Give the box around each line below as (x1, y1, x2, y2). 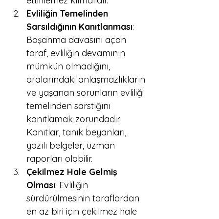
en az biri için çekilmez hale (26, 206, 139, 217)
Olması (26, 179, 55, 191)
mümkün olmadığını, (26, 61, 112, 72)
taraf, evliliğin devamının (26, 47, 128, 59)
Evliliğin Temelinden (26, 8, 110, 19)
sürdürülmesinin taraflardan (26, 193, 142, 204)
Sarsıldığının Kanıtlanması (26, 21, 132, 32)
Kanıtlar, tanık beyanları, (26, 127, 129, 138)
